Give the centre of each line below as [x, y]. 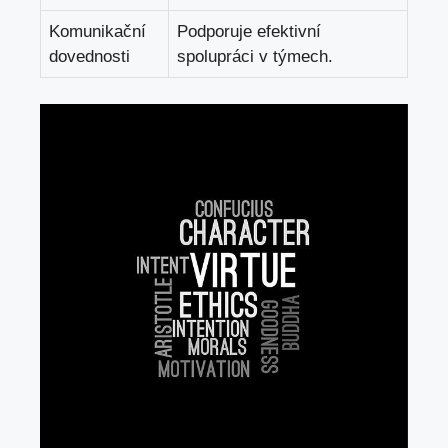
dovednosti [89, 56]
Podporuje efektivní [249, 31]
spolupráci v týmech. [255, 56]
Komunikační [97, 31]
